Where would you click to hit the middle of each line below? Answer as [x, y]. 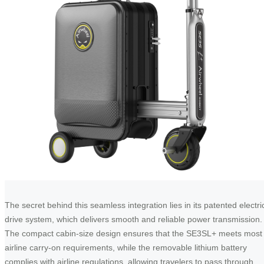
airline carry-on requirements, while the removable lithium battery [126, 248]
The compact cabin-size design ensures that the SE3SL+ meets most [133, 234]
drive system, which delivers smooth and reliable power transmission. [133, 220]
